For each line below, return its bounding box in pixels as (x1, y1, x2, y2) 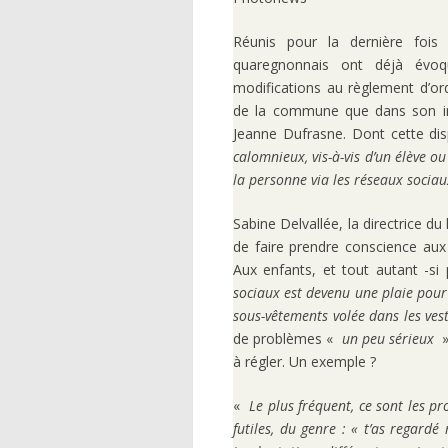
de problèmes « (233, 329, 342, 349)
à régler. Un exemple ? (233, 352, 376, 372)
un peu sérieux (341, 329, 435, 349)
